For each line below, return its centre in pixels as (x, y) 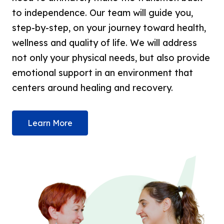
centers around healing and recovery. (93, 88)
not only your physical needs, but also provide (111, 58)
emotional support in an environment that (103, 73)
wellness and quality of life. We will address (105, 43)
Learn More (50, 123)
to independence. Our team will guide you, (103, 13)
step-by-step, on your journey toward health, (109, 28)
